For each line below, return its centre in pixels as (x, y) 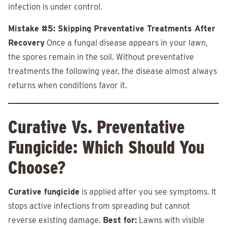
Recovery (26, 43)
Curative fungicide (44, 192)
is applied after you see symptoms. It (148, 192)
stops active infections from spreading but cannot (99, 206)
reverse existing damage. (55, 220)
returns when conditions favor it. (68, 86)
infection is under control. (55, 7)
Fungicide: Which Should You (106, 147)
